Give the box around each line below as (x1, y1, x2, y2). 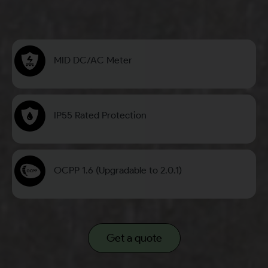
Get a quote (106, 232, 162, 245)
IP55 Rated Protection (54, 109, 147, 121)
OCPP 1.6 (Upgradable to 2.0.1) (54, 165, 182, 176)
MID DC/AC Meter (54, 54, 132, 66)
